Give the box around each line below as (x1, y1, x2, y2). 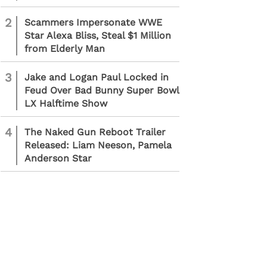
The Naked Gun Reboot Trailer (24, 126, 166, 138)
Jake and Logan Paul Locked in (24, 72, 169, 83)
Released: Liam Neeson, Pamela (24, 139, 172, 151)
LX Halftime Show (24, 98, 107, 109)
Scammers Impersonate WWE (24, 17, 162, 28)
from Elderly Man (24, 43, 105, 54)
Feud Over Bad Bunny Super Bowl (24, 85, 179, 96)
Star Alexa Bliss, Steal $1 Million (24, 30, 171, 41)
